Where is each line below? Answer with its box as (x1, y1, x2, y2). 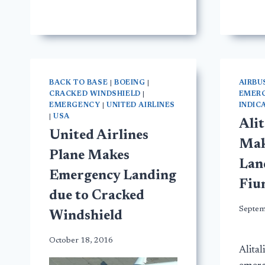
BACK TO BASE (49, 79, 108, 87)
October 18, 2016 (49, 236, 113, 245)
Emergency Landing (49, 169, 176, 183)
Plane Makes (49, 149, 130, 163)
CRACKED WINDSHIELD (49, 91, 141, 98)
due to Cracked (49, 189, 144, 203)
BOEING (114, 79, 146, 87)
